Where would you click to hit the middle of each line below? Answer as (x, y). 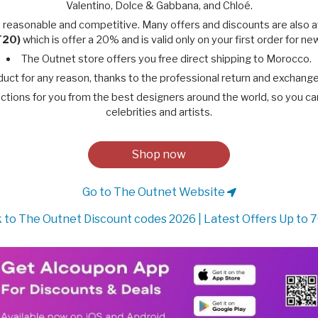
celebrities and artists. (159, 112)
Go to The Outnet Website (154, 192)
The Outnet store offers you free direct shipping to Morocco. (166, 59)
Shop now (159, 154)
